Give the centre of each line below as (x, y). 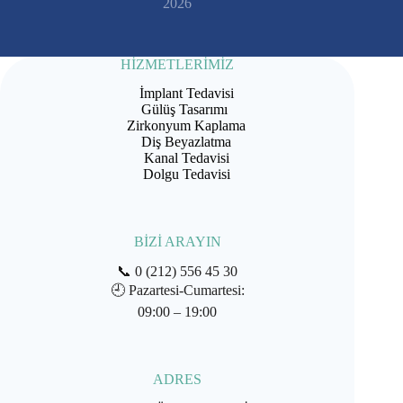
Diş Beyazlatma (178, 142)
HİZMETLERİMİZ (178, 64)
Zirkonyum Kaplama (178, 126)
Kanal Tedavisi (177, 158)
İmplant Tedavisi (177, 94)
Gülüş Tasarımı (178, 110)
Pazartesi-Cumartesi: (186, 291)
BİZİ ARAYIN (177, 242)
